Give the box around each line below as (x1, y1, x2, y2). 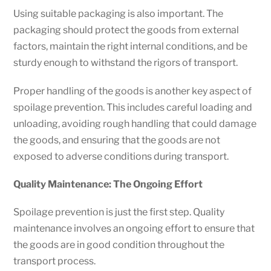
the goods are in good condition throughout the (13, 238, 225, 250)
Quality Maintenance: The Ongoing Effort (13, 178, 203, 190)
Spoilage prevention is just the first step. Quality (13, 206, 225, 218)
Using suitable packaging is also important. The (13, 8, 224, 20)
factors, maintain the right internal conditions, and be (13, 41, 248, 53)
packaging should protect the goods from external (13, 24, 240, 36)
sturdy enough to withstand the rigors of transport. (13, 57, 238, 69)
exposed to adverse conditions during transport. (13, 150, 229, 162)
